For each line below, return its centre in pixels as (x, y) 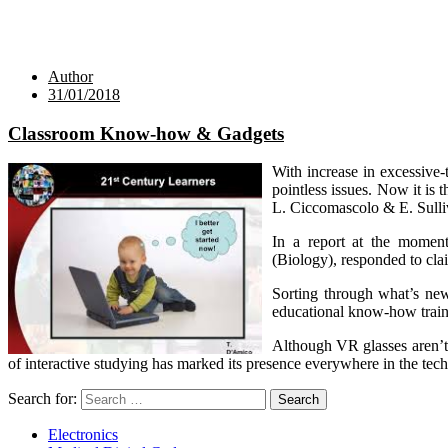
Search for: (42, 399)
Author (70, 76)
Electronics (83, 435)
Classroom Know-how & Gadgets (146, 133)
